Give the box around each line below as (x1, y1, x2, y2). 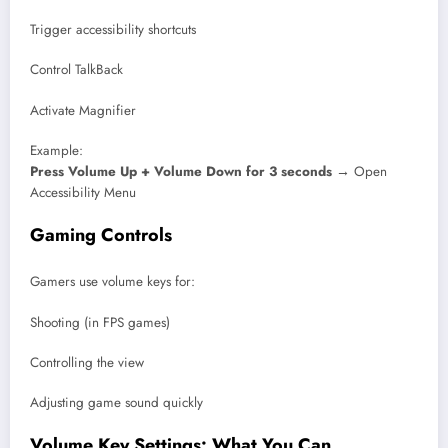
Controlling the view (30, 352, 144, 372)
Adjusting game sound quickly (30, 392, 203, 412)
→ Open (332, 161, 387, 181)
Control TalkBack (30, 60, 123, 80)
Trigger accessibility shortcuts (30, 20, 196, 40)
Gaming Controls (30, 221, 172, 248)
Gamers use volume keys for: (30, 272, 195, 292)
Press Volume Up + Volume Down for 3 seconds (30, 161, 332, 181)
